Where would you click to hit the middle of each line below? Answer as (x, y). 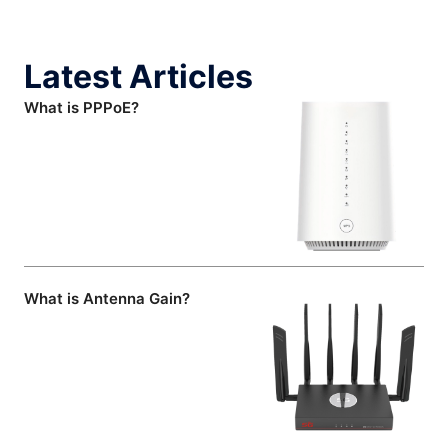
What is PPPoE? (81, 108)
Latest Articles (138, 77)
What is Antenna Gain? (107, 299)
